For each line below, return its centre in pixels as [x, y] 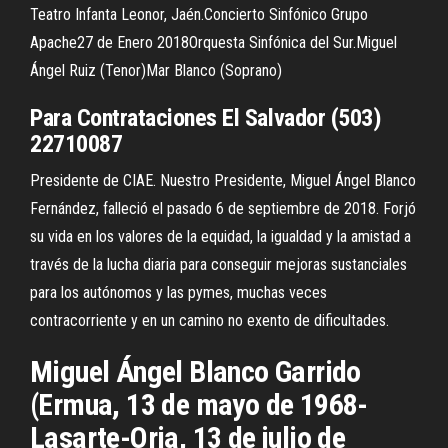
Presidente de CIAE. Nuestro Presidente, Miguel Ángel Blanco [223, 180]
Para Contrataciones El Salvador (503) [206, 118]
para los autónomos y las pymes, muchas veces [178, 292]
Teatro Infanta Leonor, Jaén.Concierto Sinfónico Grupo [199, 14]
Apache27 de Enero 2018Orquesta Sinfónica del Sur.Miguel [213, 42]
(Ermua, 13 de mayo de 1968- [199, 404]
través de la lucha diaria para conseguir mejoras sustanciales [218, 264]
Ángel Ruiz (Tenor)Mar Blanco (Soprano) [156, 70]
